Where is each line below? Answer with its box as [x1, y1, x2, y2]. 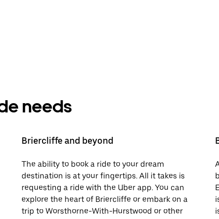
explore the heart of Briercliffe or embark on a [22, 195, 188, 204]
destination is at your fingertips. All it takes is [22, 171, 185, 180]
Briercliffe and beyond [22, 135, 113, 146]
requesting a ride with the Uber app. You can [22, 183, 184, 192]
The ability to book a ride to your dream [22, 159, 164, 169]
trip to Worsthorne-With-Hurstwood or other [22, 206, 183, 216]
